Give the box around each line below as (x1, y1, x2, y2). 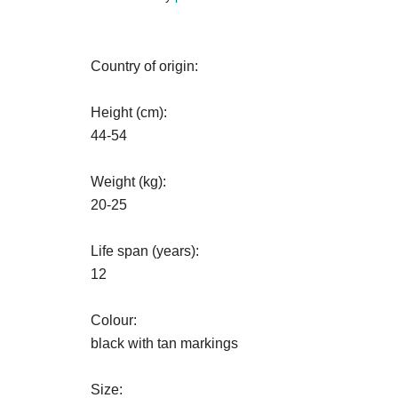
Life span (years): (91, 243, 199, 259)
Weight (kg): (91, 174, 166, 189)
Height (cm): (91, 105, 167, 120)
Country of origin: (91, 59, 198, 74)
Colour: (91, 313, 137, 328)
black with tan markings (91, 336, 238, 351)
